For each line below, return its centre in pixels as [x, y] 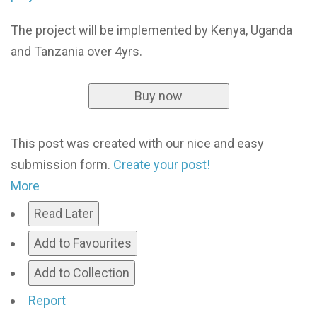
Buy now [158, 96]
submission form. [62, 164]
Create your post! [162, 164]
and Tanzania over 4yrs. [76, 51]
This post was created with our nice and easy [137, 143]
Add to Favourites [83, 243]
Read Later [64, 213]
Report [47, 300]
